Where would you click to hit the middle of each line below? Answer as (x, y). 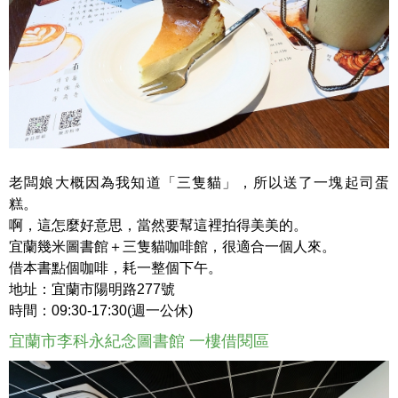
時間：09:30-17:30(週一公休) (101, 310)
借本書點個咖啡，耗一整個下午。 (115, 267)
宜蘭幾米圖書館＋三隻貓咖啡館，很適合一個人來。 (172, 246)
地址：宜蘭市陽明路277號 (92, 289)
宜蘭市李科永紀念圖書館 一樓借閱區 (139, 341)
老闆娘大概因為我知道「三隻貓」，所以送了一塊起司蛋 (199, 182)
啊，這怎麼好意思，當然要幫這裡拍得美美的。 (158, 225)
